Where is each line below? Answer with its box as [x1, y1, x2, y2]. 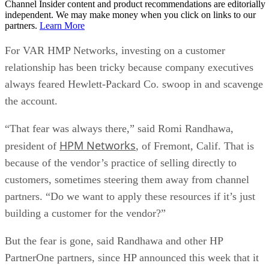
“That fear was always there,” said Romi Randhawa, [5, 122, 234, 134]
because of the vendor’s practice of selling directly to [5, 156, 237, 169]
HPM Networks [59, 138, 136, 153]
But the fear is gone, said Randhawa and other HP [5, 234, 223, 247]
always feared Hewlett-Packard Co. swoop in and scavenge [5, 77, 263, 90]
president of [5, 139, 59, 152]
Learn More [40, 20, 85, 31]
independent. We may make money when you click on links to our [5, 9, 256, 20]
